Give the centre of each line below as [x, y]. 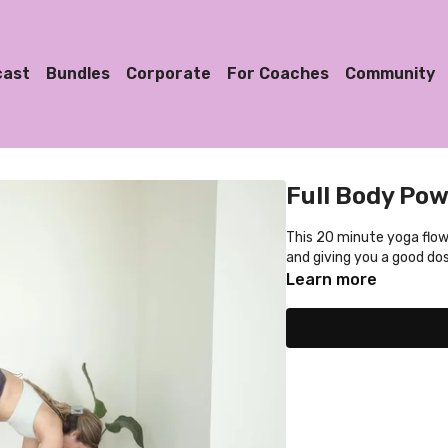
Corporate [168, 73]
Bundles [77, 73]
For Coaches [277, 73]
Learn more [331, 279]
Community [389, 73]
